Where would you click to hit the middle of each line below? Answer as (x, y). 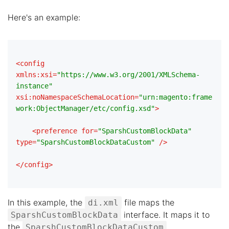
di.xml (103, 203)
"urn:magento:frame (175, 97)
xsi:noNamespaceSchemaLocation (75, 97)
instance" (34, 86)
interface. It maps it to (165, 215)
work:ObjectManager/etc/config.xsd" (85, 108)
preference (57, 131)
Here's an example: (44, 17)
